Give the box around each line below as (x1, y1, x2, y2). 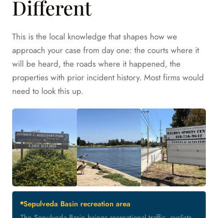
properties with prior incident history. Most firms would (12, 72, 204, 84)
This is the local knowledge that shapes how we (12, 31, 177, 43)
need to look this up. (12, 85, 83, 97)
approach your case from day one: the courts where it (12, 44, 199, 56)
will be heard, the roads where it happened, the (12, 58, 181, 70)
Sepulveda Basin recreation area (23, 199, 130, 210)
